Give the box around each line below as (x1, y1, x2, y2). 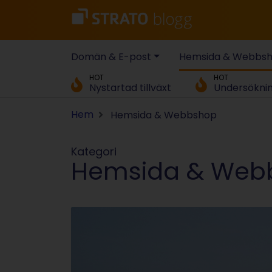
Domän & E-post (71, 49, 151, 64)
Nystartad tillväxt (89, 80, 171, 95)
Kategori (71, 143, 117, 159)
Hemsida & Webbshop (110, 107, 217, 122)
